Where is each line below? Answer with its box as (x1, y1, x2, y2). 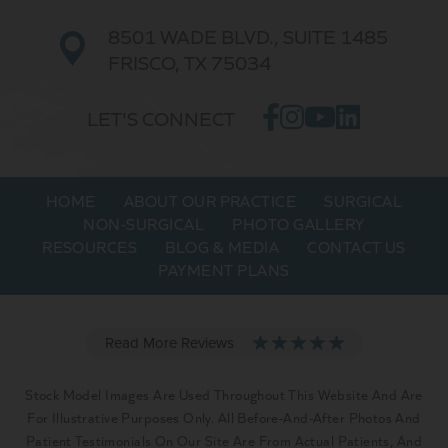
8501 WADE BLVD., (108, 22, 284, 49)
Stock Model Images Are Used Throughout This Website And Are (25, 384, 423, 404)
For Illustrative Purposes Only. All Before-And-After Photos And (27, 407, 421, 427)
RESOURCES (42, 235, 138, 257)
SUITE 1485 (283, 22, 389, 49)
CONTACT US (307, 235, 406, 257)
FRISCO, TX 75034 (108, 48, 272, 75)
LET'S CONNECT (87, 105, 236, 132)
